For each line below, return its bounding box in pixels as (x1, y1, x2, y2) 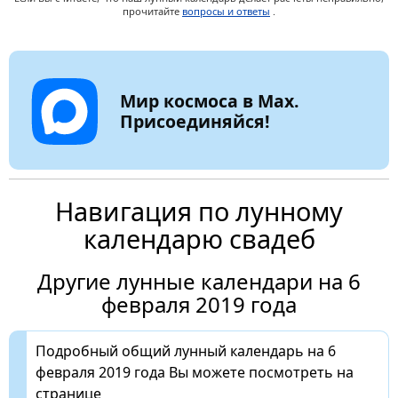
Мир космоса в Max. (119, 88, 299, 113)
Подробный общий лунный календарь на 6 (36, 340, 336, 361)
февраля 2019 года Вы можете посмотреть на (36, 362, 354, 382)
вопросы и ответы (182, 4, 270, 19)
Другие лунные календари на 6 (37, 266, 361, 296)
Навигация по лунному (55, 193, 343, 228)
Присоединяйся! (119, 108, 270, 133)
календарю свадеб (83, 220, 315, 256)
